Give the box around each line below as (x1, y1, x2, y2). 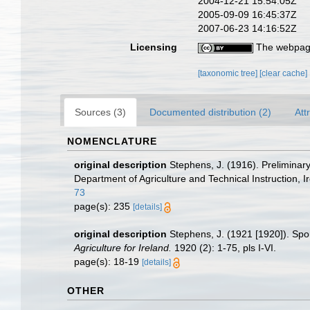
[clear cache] (259, 69, 308, 78)
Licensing (130, 42, 178, 53)
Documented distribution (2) (149, 107, 271, 118)
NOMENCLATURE (67, 136, 157, 147)
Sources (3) (75, 107, 126, 118)
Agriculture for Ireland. (74, 242, 172, 253)
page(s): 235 (74, 201, 133, 212)
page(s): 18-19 (74, 256, 142, 267)
